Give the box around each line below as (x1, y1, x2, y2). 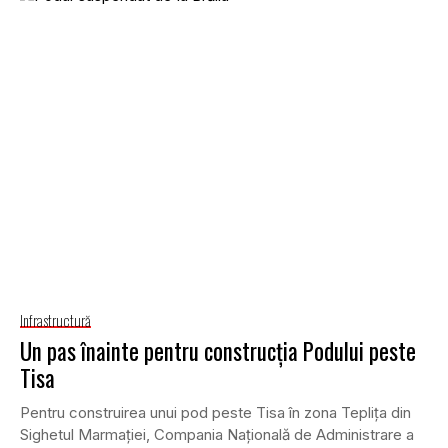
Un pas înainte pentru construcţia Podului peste (20, 333, 416, 368)
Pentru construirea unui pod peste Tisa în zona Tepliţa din (20, 402, 411, 422)
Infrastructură (20, 308, 91, 331)
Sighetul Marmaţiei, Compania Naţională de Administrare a (20, 424, 414, 444)
